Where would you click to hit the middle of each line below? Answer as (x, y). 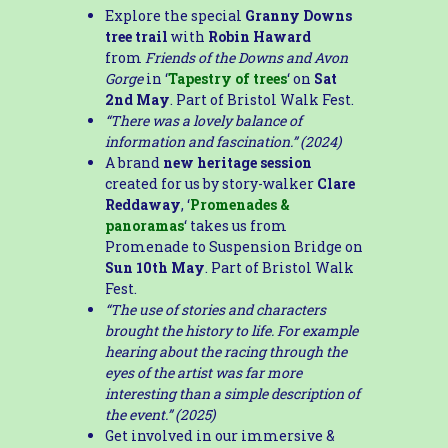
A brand (133, 162)
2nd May (137, 99)
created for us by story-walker (210, 183)
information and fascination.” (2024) (222, 141)
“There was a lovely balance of (203, 120)
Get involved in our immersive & (219, 435)
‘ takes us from (235, 225)
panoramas (144, 225)
